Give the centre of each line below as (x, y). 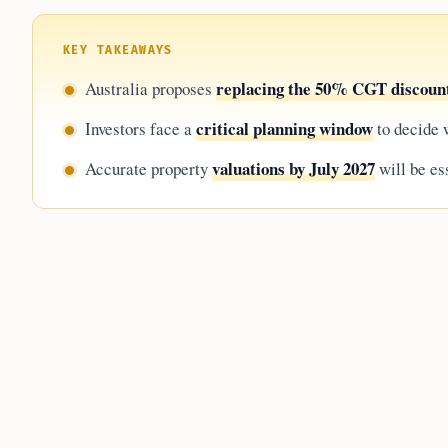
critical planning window (284, 129)
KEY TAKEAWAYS (118, 51)
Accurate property (148, 169)
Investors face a (140, 129)
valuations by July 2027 (293, 169)
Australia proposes (150, 89)
